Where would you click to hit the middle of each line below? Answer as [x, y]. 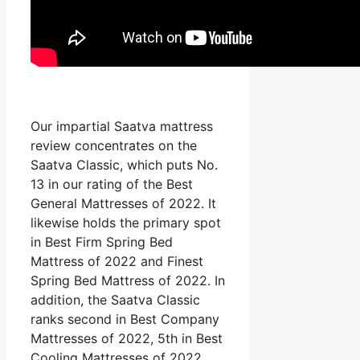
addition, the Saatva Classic [115, 300]
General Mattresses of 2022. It [123, 204]
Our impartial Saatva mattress [122, 127]
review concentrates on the [114, 146]
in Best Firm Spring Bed [102, 242]
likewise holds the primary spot [126, 223]
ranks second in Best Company [125, 319]
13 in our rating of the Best [112, 184]
